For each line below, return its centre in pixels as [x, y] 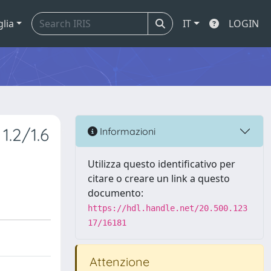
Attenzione [118, 262]
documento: [116, 193]
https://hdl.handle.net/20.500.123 [168, 208]
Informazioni [126, 131]
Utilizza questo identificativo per [162, 164]
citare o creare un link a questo [159, 178]
